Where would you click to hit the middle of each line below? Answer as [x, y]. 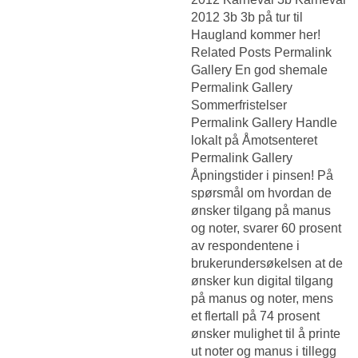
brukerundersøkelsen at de [267, 263]
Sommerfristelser [239, 105]
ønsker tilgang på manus [261, 210]
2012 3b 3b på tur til [247, 17]
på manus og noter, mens [262, 298]
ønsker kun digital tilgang [262, 280]
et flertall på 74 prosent [255, 316]
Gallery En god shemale [259, 70]
